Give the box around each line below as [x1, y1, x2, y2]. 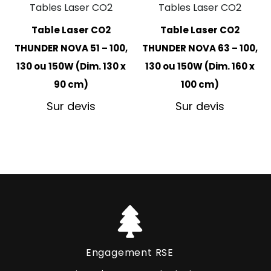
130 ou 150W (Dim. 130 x [16, 60, 126, 73]
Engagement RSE [85, 246, 174, 260]
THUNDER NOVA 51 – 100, [15, 42, 128, 54]
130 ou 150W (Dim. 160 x [145, 60, 255, 73]
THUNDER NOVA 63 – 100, [142, 42, 258, 54]
